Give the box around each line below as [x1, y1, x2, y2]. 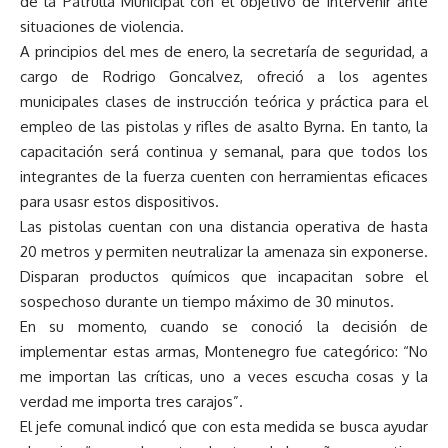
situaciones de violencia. [20, 17, 184, 37]
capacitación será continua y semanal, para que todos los [20, 142, 428, 162]
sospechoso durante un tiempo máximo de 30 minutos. [20, 292, 394, 312]
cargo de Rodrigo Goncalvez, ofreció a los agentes [20, 67, 428, 87]
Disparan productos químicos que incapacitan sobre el [20, 267, 428, 287]
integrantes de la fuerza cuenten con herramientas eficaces [20, 167, 428, 187]
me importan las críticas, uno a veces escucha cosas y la [20, 367, 428, 387]
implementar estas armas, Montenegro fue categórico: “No [20, 342, 428, 362]
